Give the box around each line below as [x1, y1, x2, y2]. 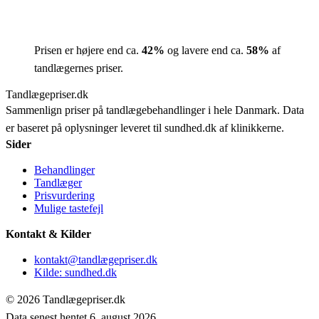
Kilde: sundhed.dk [34, 266, 117, 278]
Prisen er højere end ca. [34, 44, 142, 56]
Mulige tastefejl [34, 202, 103, 214]
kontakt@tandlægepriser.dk [34, 253, 157, 266]
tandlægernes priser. [34, 62, 123, 74]
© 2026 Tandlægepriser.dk [6, 293, 125, 305]
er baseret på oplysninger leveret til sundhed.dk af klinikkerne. [6, 122, 284, 134]
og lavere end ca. [164, 44, 246, 56]
